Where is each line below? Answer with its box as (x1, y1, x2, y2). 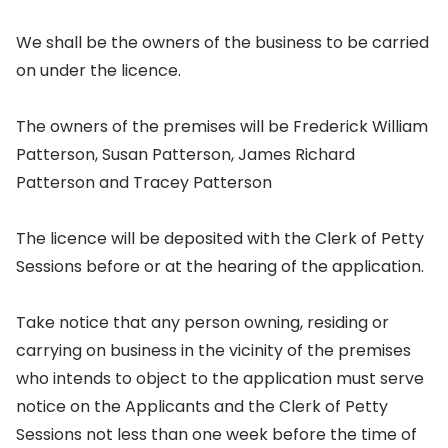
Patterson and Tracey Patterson (16, 171, 272, 194)
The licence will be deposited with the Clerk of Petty (16, 227, 424, 250)
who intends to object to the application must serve (16, 367, 424, 390)
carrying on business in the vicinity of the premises (16, 339, 411, 362)
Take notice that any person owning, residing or (16, 311, 389, 334)
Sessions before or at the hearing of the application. (16, 255, 424, 278)
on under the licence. (16, 59, 181, 82)
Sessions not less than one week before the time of (16, 423, 417, 446)
